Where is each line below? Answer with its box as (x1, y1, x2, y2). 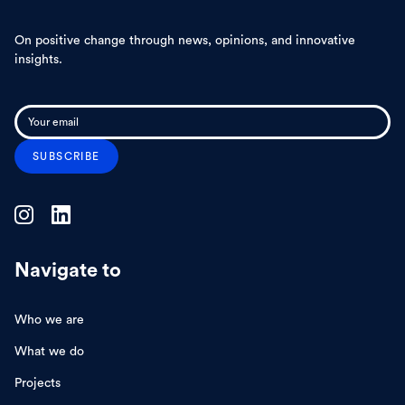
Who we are (14, 311, 84, 328)
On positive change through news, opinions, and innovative (14, 31, 355, 48)
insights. (14, 50, 62, 67)
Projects (14, 374, 61, 391)
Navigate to (14, 257, 121, 283)
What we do (14, 343, 84, 360)
